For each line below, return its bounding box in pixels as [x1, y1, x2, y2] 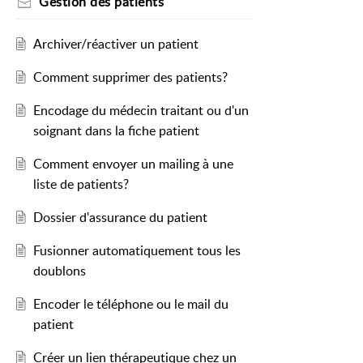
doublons [32, 262, 86, 280]
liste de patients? [32, 175, 129, 194]
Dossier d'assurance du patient [32, 208, 207, 227]
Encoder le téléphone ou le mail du [32, 295, 228, 314]
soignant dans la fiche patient [32, 122, 199, 140]
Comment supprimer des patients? [32, 68, 228, 87]
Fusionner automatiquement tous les [32, 241, 241, 260]
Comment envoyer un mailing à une [32, 155, 233, 173]
